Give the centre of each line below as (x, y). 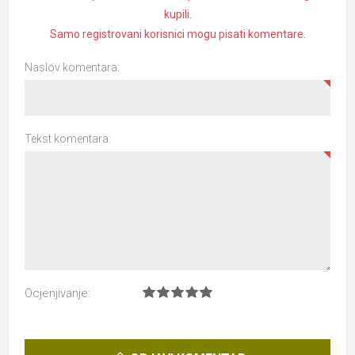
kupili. (177, 14)
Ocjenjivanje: (57, 293)
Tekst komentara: (68, 138)
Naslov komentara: (72, 67)
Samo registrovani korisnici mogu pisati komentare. (177, 34)
